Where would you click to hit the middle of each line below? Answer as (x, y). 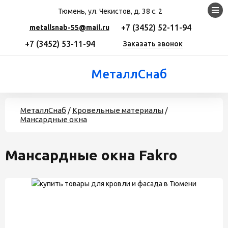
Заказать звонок (153, 44)
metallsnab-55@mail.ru (69, 27)
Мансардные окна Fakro (91, 155)
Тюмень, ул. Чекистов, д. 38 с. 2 (110, 11)
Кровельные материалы (118, 110)
